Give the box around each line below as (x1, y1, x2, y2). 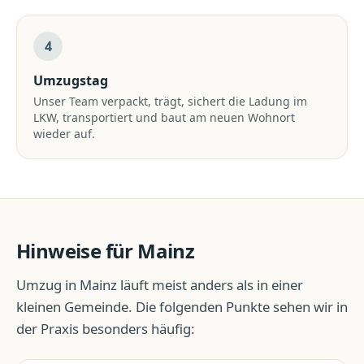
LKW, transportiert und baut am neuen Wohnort (33, 110, 295, 125)
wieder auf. (33, 126, 95, 141)
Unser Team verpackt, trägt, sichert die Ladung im (33, 93, 307, 109)
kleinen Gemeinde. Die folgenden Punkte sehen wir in (16, 297, 348, 316)
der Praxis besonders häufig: (16, 319, 195, 338)
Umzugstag (33, 71, 108, 89)
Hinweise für (16, 237, 138, 264)
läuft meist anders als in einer (117, 275, 303, 294)
